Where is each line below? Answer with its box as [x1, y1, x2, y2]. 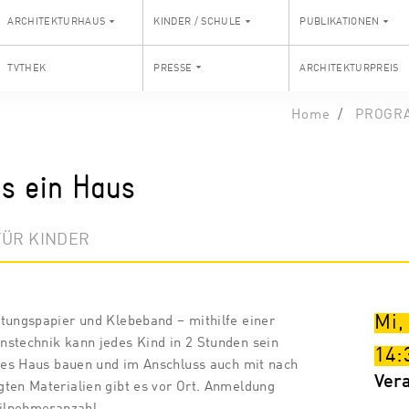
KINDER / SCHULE [153, 16, 242, 27]
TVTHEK [7, 62, 47, 74]
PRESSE [153, 62, 193, 74]
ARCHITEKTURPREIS [299, 62, 399, 74]
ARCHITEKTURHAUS [7, 16, 106, 27]
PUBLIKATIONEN [299, 16, 380, 27]
